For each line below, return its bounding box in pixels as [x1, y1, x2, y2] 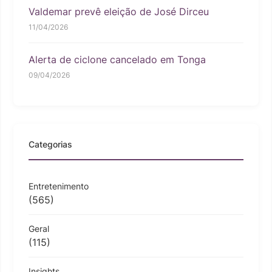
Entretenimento [29, 180, 89, 191]
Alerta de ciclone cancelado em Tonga [29, 53, 206, 66]
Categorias [29, 138, 72, 149]
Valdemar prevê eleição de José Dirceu [29, 5, 209, 18]
